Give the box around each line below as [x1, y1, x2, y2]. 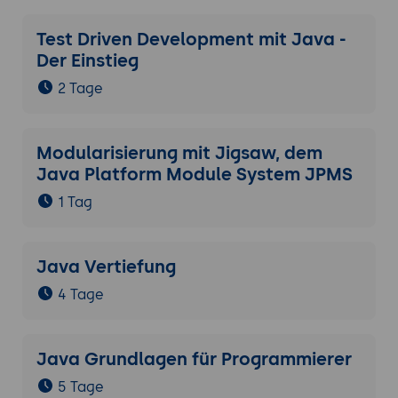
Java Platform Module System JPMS [36, 163, 353, 186]
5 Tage [57, 378, 104, 396]
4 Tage [57, 286, 104, 304]
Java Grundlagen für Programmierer [36, 348, 352, 370]
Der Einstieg [36, 50, 139, 72]
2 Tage [57, 80, 103, 98]
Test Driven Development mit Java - [36, 28, 346, 51]
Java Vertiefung [36, 256, 176, 278]
